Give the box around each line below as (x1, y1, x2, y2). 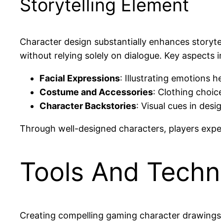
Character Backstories (39, 101, 136, 111)
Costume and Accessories (39, 87, 153, 98)
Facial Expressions (39, 73, 120, 84)
